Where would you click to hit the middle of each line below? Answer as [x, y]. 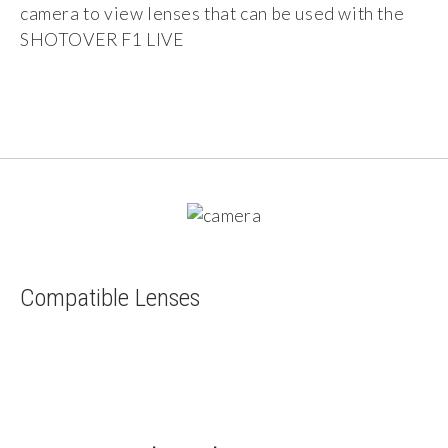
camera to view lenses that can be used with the [212, 13]
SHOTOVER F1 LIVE [102, 39]
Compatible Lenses [110, 297]
